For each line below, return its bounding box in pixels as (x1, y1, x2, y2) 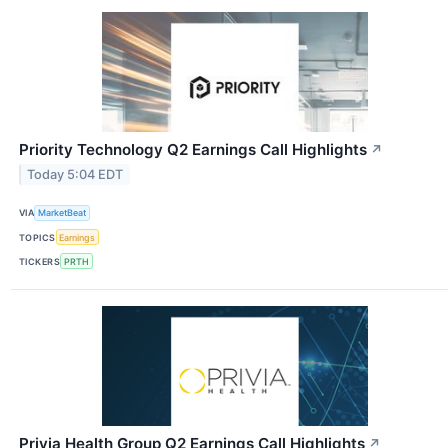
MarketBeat (38, 207, 87, 219)
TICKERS (19, 255, 61, 267)
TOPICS (19, 231, 56, 243)
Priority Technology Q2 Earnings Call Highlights (19, 139, 367, 159)
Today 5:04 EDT (27, 166, 124, 182)
